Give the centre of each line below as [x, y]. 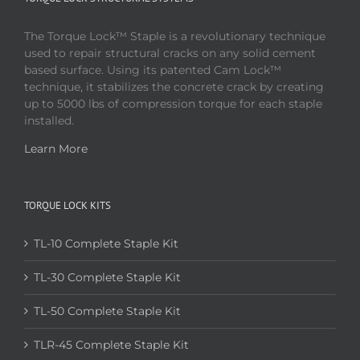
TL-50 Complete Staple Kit [107, 311]
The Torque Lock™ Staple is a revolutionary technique [175, 36]
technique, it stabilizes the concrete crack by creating [174, 86]
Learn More [56, 148]
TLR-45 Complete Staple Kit [111, 344]
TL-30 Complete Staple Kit [107, 277]
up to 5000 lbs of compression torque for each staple [173, 103]
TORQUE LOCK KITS [67, 205]
